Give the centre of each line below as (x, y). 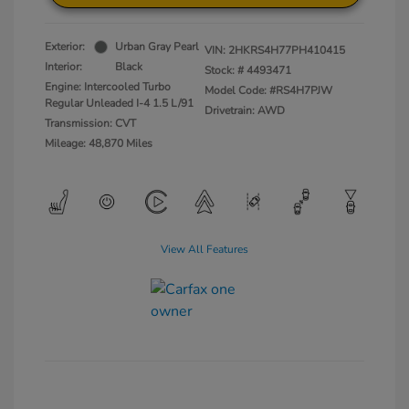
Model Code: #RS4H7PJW (268, 91)
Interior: (63, 67)
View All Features (204, 250)
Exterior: (65, 47)
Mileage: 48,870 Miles (99, 144)
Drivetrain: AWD (245, 111)
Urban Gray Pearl (157, 47)
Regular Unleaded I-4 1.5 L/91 (119, 104)
